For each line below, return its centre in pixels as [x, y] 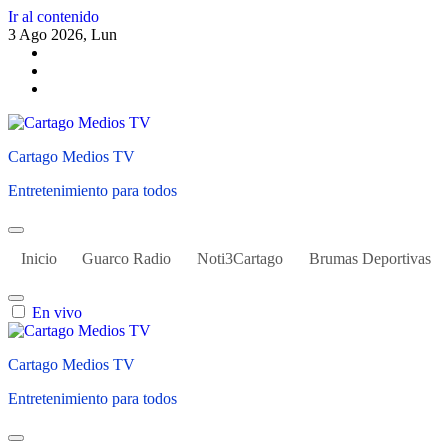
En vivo [57, 312]
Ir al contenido [53, 16]
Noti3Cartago [239, 258]
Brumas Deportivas [369, 258]
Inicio [38, 258]
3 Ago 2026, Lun [62, 34]
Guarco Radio [127, 258]
